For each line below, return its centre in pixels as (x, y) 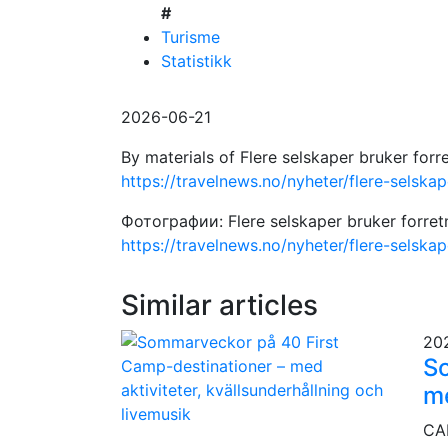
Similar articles (220, 304)
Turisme (191, 36)
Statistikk (197, 60)
